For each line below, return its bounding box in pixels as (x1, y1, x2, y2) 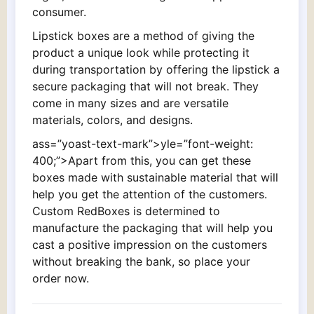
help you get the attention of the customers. (32, 186, 267, 201)
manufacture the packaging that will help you (32, 220, 273, 235)
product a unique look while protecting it (32, 45, 250, 60)
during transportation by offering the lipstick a (32, 62, 280, 76)
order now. (32, 271, 89, 285)
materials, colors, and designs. (32, 112, 193, 127)
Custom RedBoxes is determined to (32, 203, 220, 218)
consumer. (32, 4, 90, 19)
